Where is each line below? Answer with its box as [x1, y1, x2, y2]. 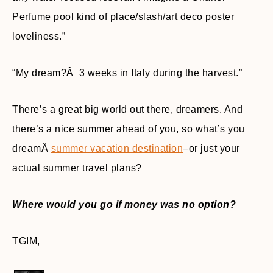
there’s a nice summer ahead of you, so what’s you [12, 124, 245, 134]
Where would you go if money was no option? [12, 199, 236, 210]
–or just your [183, 143, 240, 154]
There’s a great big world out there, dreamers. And [12, 104, 243, 115]
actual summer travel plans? [12, 163, 142, 173]
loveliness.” [12, 31, 65, 41]
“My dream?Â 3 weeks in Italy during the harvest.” [12, 68, 242, 78]
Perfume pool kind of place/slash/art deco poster [12, 12, 234, 22]
